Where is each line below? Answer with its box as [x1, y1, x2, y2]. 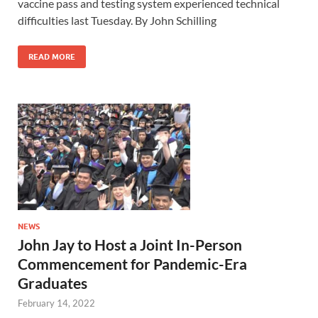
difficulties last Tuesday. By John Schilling [18, 13, 216, 28]
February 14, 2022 [18, 297, 95, 309]
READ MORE [28, 52, 75, 62]
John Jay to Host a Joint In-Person [18, 236, 242, 254]
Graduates [18, 274, 87, 292]
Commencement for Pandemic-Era [18, 255, 247, 273]
